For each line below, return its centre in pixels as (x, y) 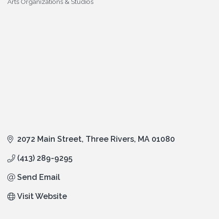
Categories (24, 8)
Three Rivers (110, 139)
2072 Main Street (49, 139)
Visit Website (42, 197)
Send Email (39, 177)
